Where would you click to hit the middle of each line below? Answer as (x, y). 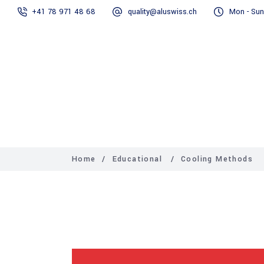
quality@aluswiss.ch (162, 12)
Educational (137, 159)
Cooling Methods (217, 159)
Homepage (99, 85)
